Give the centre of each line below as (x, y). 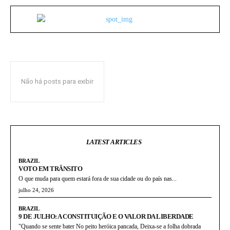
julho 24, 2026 (36, 190)
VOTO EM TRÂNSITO (50, 169)
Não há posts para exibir (57, 81)
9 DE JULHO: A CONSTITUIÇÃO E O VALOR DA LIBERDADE (106, 216)
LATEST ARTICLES (114, 142)
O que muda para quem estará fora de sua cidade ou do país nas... (98, 179)
